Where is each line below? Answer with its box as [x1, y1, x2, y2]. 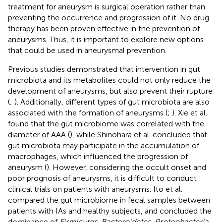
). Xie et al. [172, 108, 207, 117]
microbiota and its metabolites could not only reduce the [8, 75, 211, 85]
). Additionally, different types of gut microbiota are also [14, 97, 210, 107]
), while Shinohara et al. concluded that [70, 129, 207, 139]
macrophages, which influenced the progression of [8, 151, 188, 161]
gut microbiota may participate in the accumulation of [8, 140, 199, 150]
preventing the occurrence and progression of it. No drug [8, 12, 209, 22]
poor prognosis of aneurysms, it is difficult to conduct [8, 173, 197, 183]
